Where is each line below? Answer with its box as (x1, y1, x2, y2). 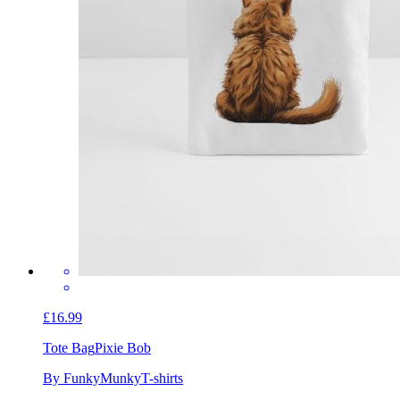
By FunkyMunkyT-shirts (43, 370, 183, 386)
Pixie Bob (95, 339, 151, 355)
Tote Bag (43, 339, 95, 355)
